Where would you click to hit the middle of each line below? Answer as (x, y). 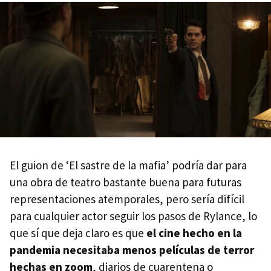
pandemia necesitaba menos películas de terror (132, 250)
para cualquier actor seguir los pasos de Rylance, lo (133, 216)
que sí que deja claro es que (78, 233)
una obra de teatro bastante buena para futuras (126, 182)
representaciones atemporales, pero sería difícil (127, 199)
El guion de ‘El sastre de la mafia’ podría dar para (128, 165)
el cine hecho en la (194, 233)
